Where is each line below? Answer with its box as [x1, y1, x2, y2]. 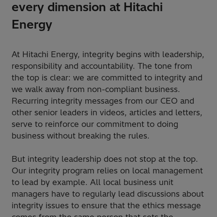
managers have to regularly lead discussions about [12, 188, 204, 199]
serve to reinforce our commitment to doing [12, 119, 178, 129]
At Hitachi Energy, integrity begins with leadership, [12, 49, 204, 59]
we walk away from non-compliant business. [12, 84, 180, 94]
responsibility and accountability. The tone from [12, 61, 192, 71]
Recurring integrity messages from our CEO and [12, 95, 194, 106]
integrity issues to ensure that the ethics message [12, 200, 201, 210]
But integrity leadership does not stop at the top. [12, 154, 198, 164]
